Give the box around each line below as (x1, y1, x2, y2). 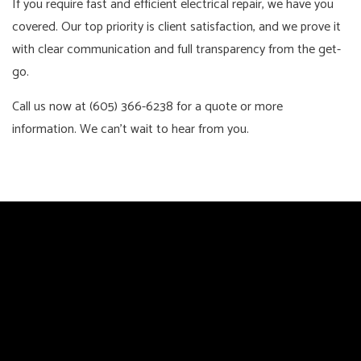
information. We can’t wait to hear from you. (12, 118, 249, 140)
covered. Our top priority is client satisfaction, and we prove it (12, 15, 341, 38)
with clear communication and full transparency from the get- (12, 38, 341, 60)
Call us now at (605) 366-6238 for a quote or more (12, 95, 283, 118)
